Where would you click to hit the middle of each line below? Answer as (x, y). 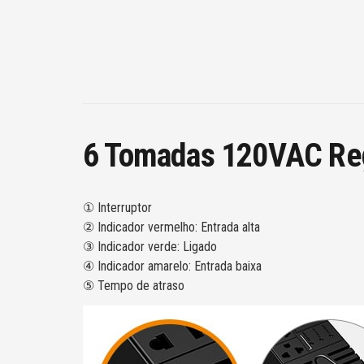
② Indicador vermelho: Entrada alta (171, 227)
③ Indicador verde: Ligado (150, 247)
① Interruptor (117, 208)
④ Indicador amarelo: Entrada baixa (172, 266)
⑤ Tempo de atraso (134, 286)
